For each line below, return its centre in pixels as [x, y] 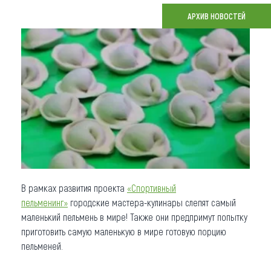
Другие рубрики [65, 102]
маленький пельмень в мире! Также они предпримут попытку [134, 217]
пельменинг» [44, 202]
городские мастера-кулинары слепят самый [152, 202]
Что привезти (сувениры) [91, 22]
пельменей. [42, 246]
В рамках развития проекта [74, 188]
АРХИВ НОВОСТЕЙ [217, 16]
